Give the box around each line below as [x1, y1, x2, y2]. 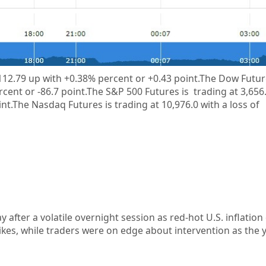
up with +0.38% [28, 72, 96, 85]
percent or [97, 72, 145, 85]
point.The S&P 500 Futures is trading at [61, 85, 238, 99]
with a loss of [200, 98, 259, 112]
